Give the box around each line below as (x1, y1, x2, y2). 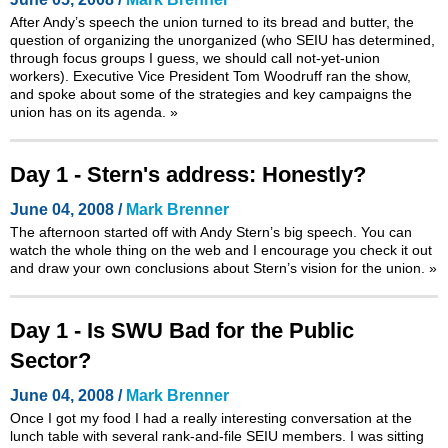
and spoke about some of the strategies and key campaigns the (10, 85, 412, 102)
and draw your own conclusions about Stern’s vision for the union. (10, 259, 429, 276)
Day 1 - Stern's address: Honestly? (10, 161, 366, 187)
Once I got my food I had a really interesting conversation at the (10, 409, 412, 426)
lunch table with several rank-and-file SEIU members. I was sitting (10, 427, 424, 444)
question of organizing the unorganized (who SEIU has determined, (10, 31, 435, 48)
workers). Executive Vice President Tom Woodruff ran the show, (10, 67, 411, 84)
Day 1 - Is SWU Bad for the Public (10, 317, 354, 343)
